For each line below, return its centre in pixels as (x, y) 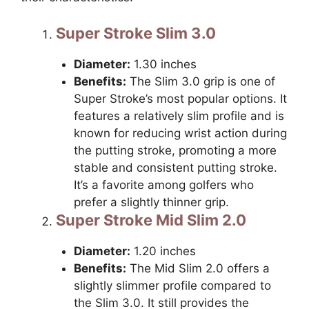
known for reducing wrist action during (180, 133)
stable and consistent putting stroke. (175, 167)
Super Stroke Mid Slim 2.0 (151, 220)
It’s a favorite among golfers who (163, 185)
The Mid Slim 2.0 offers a (198, 268)
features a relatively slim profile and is (179, 116)
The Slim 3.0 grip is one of (200, 81)
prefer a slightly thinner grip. (151, 202)
